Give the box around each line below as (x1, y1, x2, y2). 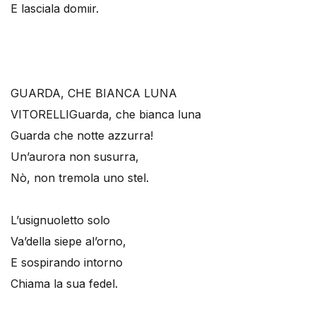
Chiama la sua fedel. (11, 276, 118, 291)
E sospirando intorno (11, 255, 123, 269)
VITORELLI (11, 107, 69, 121)
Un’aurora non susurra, (11, 150, 139, 164)
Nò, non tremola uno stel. (11, 171, 149, 185)
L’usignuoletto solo (11, 213, 110, 227)
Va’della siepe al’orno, (11, 234, 126, 248)
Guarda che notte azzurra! (11, 128, 153, 142)
